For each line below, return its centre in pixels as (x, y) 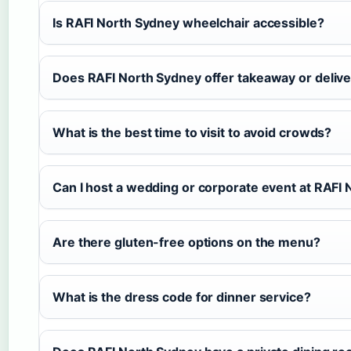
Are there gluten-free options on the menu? (186, 242)
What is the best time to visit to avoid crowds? (192, 132)
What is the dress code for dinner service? (182, 297)
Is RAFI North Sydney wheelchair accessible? (188, 22)
